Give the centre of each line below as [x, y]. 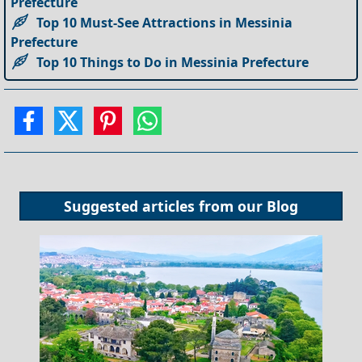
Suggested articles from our [165, 206]
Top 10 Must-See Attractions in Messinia [165, 22]
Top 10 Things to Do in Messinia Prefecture [173, 62]
